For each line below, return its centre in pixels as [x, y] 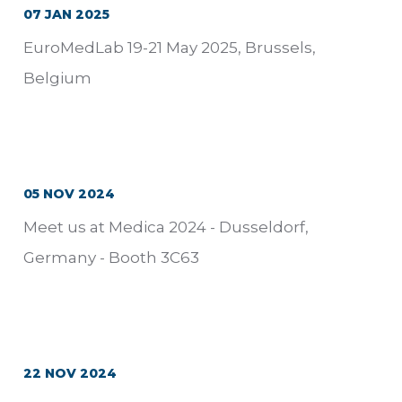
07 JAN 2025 [66, 14]
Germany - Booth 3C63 [111, 257]
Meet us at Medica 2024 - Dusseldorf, [166, 227]
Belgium [57, 78]
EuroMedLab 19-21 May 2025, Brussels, [170, 47]
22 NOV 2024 [70, 373]
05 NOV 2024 [69, 193]
